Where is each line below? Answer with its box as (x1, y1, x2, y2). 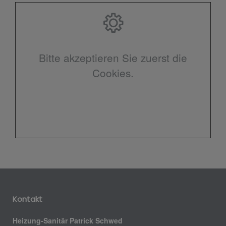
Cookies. (92, 65, 134, 80)
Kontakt (13, 193, 42, 204)
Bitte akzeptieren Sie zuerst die (39, 49, 187, 65)
